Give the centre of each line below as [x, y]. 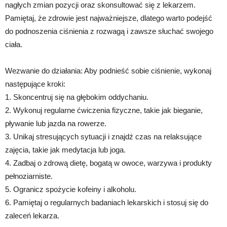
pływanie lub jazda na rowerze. [56, 124]
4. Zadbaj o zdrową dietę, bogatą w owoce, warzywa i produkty [108, 163]
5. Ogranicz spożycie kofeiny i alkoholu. [71, 190]
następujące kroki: [35, 84]
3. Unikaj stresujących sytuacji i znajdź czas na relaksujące [103, 137]
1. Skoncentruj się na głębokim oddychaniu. [77, 97]
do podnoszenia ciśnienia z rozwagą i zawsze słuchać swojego [109, 31]
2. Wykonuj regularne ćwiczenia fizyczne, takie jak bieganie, [104, 110]
